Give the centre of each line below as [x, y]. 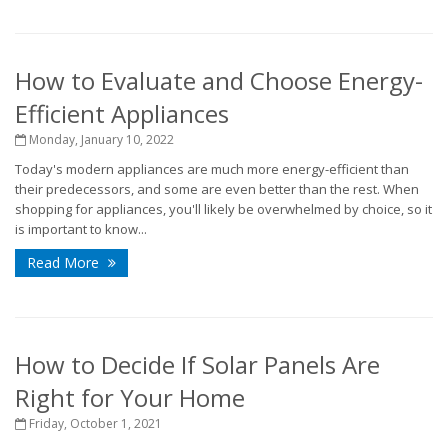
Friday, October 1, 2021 [94, 423]
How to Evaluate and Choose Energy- [219, 80]
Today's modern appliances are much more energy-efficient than [212, 169]
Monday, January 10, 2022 [100, 139]
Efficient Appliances [122, 113]
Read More [65, 262]
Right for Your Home [130, 397]
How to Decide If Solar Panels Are [197, 364]
